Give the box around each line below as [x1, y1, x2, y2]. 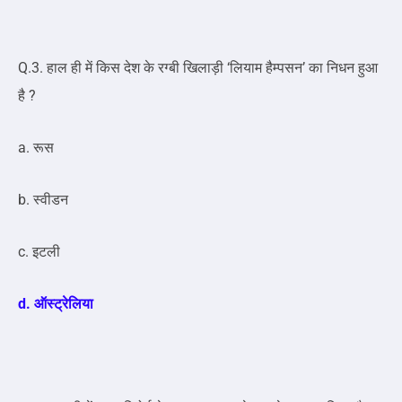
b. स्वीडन [18, 191, 68, 209]
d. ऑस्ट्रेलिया [18, 295, 93, 313]
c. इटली [18, 243, 60, 261]
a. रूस [18, 139, 54, 157]
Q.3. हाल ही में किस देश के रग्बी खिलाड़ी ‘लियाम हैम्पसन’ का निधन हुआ [18, 59, 378, 77]
